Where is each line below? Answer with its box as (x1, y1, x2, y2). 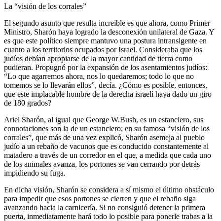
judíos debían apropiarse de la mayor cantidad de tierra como (4, 54, 192, 63)
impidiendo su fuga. (4, 168, 66, 177)
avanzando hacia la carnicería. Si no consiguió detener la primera (4, 203, 205, 212)
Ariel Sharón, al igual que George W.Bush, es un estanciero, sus (4, 115, 203, 124)
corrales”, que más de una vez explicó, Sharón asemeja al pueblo (4, 133, 205, 142)
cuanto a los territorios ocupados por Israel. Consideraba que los (4, 45, 202, 54)
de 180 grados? (4, 98, 51, 107)
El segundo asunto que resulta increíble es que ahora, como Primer (4, 18, 210, 27)
